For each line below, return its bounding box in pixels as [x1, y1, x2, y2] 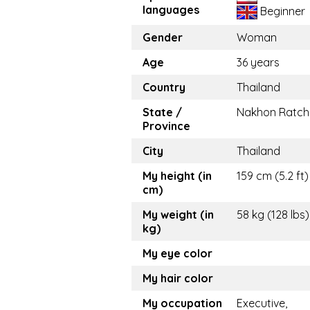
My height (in [143, 169, 212, 183]
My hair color [143, 271, 213, 286]
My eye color [143, 246, 212, 261]
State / [143, 105, 182, 120]
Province [143, 119, 190, 134]
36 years [237, 55, 280, 70]
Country [143, 80, 185, 95]
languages [143, 3, 199, 17]
